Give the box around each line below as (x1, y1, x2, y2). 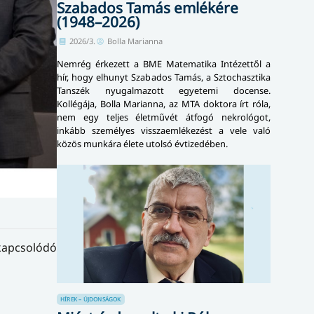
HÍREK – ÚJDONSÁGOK (60, 295, 121, 303)
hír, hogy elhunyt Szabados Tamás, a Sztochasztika (57, 70, 271, 83)
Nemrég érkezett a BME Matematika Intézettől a (57, 57, 271, 70)
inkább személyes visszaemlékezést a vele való (57, 123, 271, 137)
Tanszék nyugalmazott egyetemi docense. (57, 83, 271, 97)
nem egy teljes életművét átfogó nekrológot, (57, 110, 271, 123)
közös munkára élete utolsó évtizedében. (57, 137, 228, 150)
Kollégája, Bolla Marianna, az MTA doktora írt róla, (57, 97, 271, 110)
